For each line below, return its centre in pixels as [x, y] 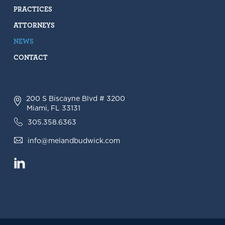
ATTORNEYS [34, 25]
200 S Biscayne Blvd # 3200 [75, 98]
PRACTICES [33, 9]
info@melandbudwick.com [74, 141]
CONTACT [30, 57]
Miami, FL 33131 [53, 108]
